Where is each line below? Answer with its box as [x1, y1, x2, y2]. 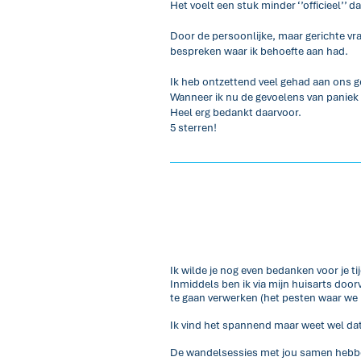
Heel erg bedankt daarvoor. [170, 106, 301, 119]
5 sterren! [170, 121, 217, 135]
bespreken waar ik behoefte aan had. [170, 44, 351, 58]
